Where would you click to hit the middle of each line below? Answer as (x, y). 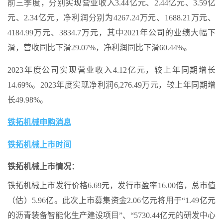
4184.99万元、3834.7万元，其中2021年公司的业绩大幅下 (111, 32)
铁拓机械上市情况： (43, 166)
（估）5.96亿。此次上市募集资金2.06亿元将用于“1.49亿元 (111, 200)
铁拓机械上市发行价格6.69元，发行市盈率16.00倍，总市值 (111, 185)
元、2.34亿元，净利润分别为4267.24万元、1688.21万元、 (111, 17)
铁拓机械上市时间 (39, 144)
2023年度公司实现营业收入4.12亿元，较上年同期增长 (111, 70)
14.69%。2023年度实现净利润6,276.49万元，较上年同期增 (111, 85)
